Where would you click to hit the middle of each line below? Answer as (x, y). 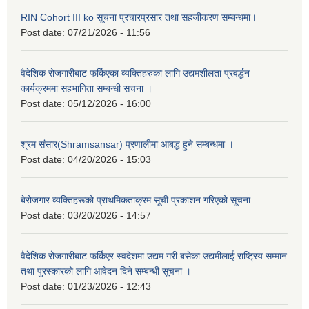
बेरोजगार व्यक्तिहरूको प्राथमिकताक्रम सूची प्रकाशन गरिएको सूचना (136, 200)
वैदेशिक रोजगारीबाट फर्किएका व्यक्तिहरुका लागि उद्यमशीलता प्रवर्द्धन (135, 73)
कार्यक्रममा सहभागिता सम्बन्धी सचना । (87, 89)
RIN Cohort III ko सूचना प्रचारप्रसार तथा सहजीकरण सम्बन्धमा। (139, 18)
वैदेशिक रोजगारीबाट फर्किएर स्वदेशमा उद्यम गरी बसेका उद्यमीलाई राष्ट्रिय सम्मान (154, 256)
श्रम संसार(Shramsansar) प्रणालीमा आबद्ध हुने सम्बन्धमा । (127, 144)
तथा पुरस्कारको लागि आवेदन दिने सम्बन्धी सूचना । (106, 271)
